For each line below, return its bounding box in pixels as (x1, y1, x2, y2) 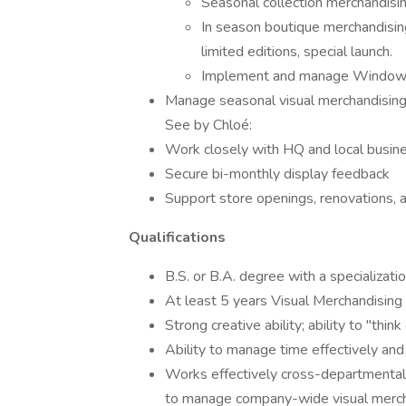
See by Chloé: (165, 115, 256, 135)
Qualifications (129, 227, 226, 247)
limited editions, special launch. (201, 42, 392, 62)
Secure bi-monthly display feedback (165, 164, 390, 184)
